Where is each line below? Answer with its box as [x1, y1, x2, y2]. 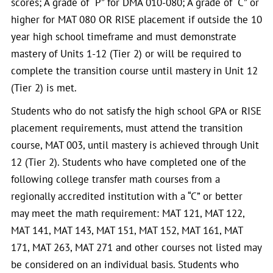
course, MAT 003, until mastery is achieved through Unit [11, 138, 259, 152]
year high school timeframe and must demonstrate [11, 30, 236, 43]
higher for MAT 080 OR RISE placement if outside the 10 [11, 13, 262, 26]
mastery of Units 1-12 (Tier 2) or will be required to [11, 47, 241, 60]
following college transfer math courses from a [11, 172, 220, 186]
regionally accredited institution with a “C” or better [11, 190, 243, 203]
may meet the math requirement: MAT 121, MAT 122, [11, 207, 244, 220]
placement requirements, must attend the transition [11, 121, 243, 135]
